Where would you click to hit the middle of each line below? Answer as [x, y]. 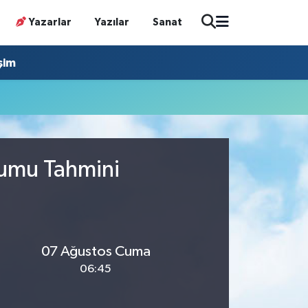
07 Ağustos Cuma [96, 251]
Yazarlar [51, 22]
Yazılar [112, 22]
